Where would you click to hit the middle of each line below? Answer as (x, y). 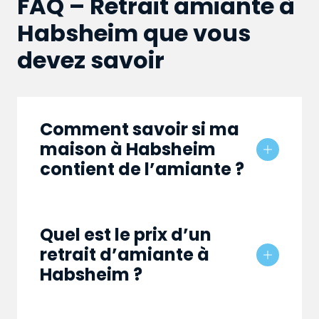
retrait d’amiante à (125, 255)
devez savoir (91, 61)
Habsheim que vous (134, 33)
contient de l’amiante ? (142, 169)
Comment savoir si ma (140, 130)
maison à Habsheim (128, 150)
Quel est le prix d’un (126, 235)
